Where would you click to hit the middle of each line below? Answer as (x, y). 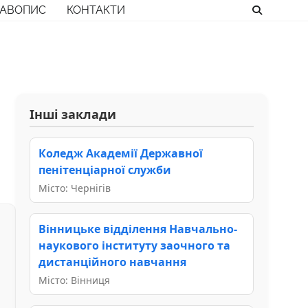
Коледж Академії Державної (121, 153)
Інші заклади (73, 114)
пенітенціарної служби (105, 169)
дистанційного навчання (112, 262)
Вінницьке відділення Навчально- (138, 229)
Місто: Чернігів (75, 188)
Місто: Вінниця (74, 280)
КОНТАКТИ (96, 10)
